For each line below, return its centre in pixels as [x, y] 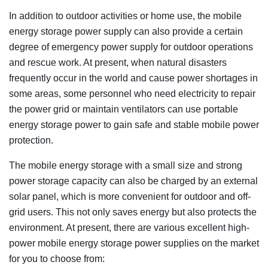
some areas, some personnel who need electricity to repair [132, 93]
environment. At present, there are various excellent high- [129, 227]
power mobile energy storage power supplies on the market [134, 243]
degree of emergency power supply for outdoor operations [131, 47]
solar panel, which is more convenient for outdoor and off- [130, 196]
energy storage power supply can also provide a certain [126, 31]
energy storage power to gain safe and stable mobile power [134, 124]
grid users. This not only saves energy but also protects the [133, 212]
